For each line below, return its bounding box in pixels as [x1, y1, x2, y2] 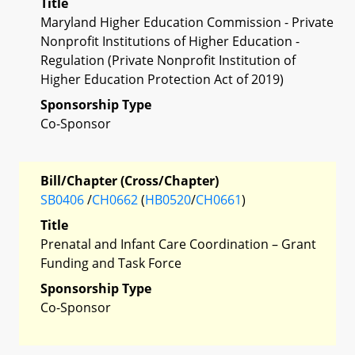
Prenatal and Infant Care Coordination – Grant [40, 235, 316, 253]
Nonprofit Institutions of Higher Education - [40, 32, 300, 50]
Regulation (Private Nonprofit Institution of [40, 51, 296, 69]
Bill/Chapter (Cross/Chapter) [40, 171, 219, 189]
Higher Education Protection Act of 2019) [40, 70, 284, 88]
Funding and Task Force [40, 254, 181, 272]
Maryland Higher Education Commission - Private [40, 13, 334, 31]
